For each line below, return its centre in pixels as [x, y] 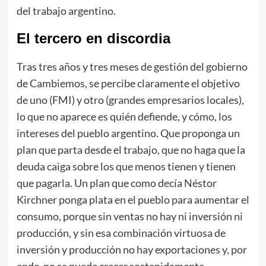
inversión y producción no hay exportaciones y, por [132, 249]
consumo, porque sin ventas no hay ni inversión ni [129, 216]
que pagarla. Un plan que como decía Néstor [116, 183]
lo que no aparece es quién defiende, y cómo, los [124, 116]
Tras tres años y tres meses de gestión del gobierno [132, 66]
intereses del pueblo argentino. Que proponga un [128, 133]
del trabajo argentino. [66, 11]
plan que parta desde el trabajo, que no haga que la [131, 150]
